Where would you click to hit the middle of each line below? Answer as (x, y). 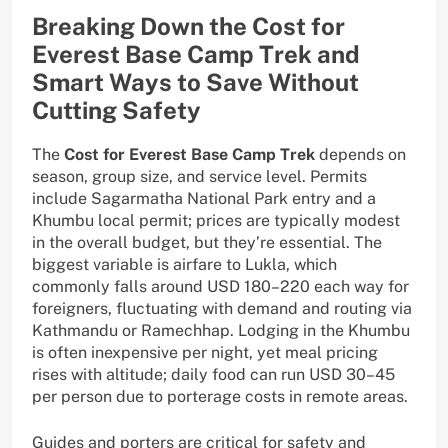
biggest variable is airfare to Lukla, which (184, 265)
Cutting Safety (116, 110)
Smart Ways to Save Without (195, 82)
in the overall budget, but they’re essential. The (207, 243)
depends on (360, 155)
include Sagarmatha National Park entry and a (204, 199)
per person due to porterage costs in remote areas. (220, 397)
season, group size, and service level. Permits (199, 177)
